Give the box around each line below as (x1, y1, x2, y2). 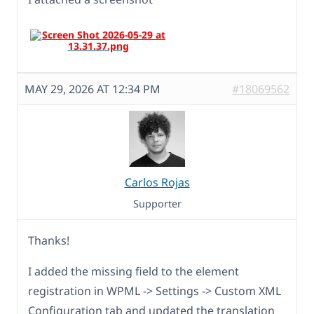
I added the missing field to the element (28, 263, 239, 279)
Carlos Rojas (124, 174, 190, 190)
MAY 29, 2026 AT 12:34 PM (25, 81, 161, 97)
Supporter (132, 196, 182, 210)
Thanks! (28, 232, 69, 248)
